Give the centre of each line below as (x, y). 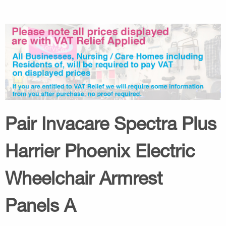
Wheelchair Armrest (84, 178)
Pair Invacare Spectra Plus (111, 123)
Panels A (40, 205)
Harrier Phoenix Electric (100, 150)
